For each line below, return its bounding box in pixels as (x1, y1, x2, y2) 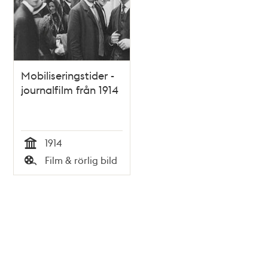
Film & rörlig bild (45, 153, 118, 166)
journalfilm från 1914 (21, 82, 119, 96)
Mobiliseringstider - (21, 68, 115, 82)
